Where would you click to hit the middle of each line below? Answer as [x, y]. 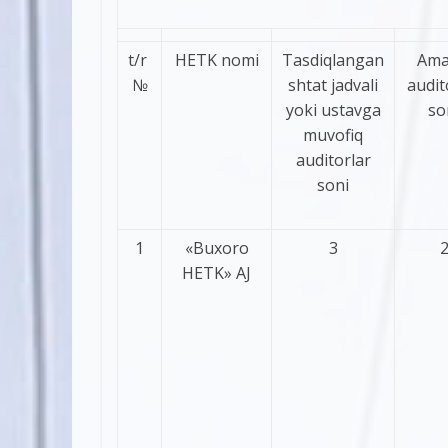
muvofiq [333, 134]
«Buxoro [216, 247]
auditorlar [333, 159]
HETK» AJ [216, 272]
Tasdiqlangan [333, 59]
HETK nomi [216, 59]
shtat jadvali [333, 84]
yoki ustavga [333, 109]
